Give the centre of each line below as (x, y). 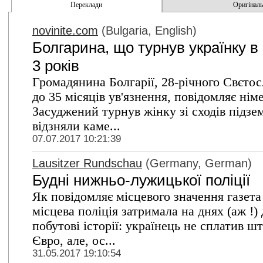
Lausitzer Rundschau (87, 163)
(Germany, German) (197, 163)
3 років (56, 66)
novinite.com (65, 31)
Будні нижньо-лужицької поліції (141, 180)
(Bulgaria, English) (147, 31)
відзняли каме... (76, 126)
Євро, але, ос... (74, 241)
